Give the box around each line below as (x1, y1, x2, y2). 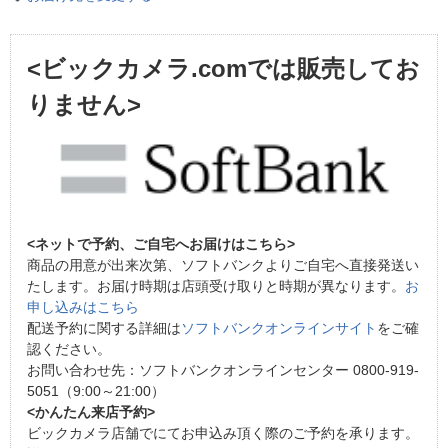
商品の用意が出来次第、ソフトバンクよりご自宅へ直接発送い (27, 256, 419, 273)
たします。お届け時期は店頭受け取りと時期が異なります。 (27, 277, 405, 294)
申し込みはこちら (27, 298, 139, 315)
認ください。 (27, 340, 111, 357)
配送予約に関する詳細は (27, 319, 181, 336)
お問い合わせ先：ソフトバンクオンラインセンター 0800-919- (27, 361, 419, 378)
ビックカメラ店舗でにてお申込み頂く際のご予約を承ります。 (27, 424, 419, 441)
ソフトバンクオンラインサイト (181, 319, 377, 336)
